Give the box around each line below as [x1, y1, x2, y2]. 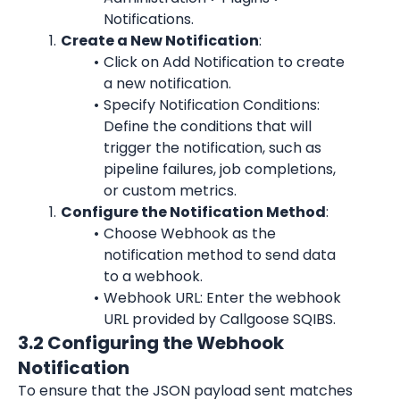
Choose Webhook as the [103, 223, 276, 244]
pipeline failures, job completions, [104, 159, 336, 179]
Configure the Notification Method [60, 202, 326, 222]
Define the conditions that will [104, 116, 312, 137]
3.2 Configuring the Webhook [18, 330, 284, 355]
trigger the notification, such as [104, 137, 321, 158]
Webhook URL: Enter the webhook [103, 287, 341, 308]
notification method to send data [104, 245, 336, 265]
